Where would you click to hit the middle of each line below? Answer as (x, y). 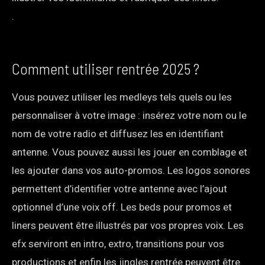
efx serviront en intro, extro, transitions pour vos (118, 243)
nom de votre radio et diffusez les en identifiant (118, 133)
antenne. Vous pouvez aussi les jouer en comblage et (130, 152)
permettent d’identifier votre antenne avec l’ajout (119, 188)
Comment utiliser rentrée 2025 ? (106, 68)
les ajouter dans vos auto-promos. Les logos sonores (131, 170)
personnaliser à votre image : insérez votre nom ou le (129, 115)
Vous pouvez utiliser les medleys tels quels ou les (122, 97)
